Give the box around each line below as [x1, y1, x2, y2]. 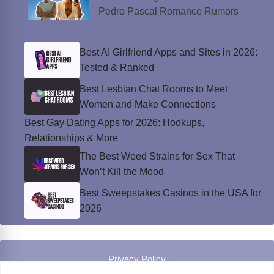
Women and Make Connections [80, 99, 216, 110]
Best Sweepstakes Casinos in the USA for [80, 188, 261, 199]
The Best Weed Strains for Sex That [80, 151, 235, 162]
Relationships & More [24, 133, 118, 144]
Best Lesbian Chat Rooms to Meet [80, 84, 228, 95]
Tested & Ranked [80, 62, 154, 73]
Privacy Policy [108, 254, 166, 265]
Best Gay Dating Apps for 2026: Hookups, [24, 117, 204, 128]
